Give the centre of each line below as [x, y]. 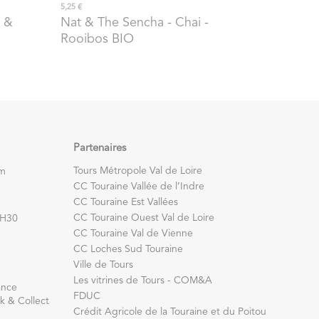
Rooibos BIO [98, 40]
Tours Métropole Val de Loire [138, 171]
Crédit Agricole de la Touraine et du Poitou [170, 312]
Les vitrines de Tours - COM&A [143, 280]
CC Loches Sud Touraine [128, 249]
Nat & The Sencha [113, 23]
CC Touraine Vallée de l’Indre [139, 186]
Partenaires [100, 148]
